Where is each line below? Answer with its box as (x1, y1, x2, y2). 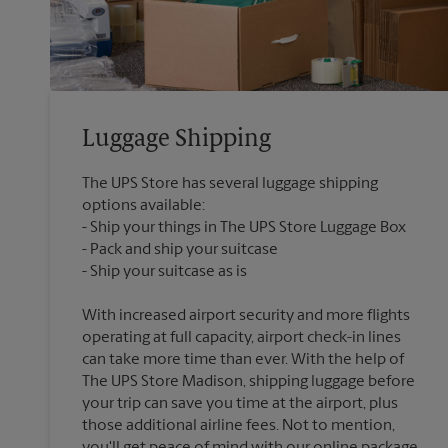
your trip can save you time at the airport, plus (82, 396, 398, 413)
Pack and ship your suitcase (90, 242, 278, 259)
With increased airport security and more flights (82, 308, 410, 325)
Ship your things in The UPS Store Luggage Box (90, 220, 406, 237)
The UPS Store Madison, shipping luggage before (82, 374, 415, 391)
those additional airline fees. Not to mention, (82, 418, 395, 435)
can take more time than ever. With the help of (82, 352, 404, 369)
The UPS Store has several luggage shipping (82, 176, 378, 193)
